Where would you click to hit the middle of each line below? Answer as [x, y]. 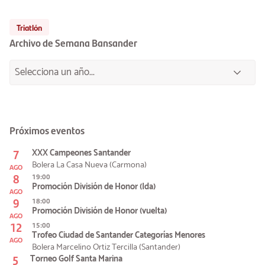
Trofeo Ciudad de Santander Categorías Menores [119, 235]
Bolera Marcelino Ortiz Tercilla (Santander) [106, 247]
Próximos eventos [47, 130]
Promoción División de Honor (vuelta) [99, 211]
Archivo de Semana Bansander [73, 42]
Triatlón [29, 27]
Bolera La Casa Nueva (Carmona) [89, 165]
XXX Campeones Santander [81, 153]
